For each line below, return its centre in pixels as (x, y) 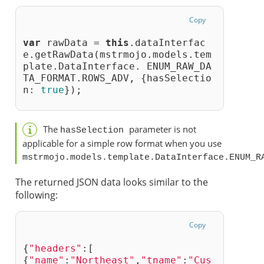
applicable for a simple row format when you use (122, 143)
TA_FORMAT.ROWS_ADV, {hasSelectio (117, 78)
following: (37, 195)
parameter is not (163, 129)
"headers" (55, 249)
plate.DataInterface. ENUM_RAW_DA (117, 67)
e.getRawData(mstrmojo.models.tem (117, 55)
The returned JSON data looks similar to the (112, 182)
